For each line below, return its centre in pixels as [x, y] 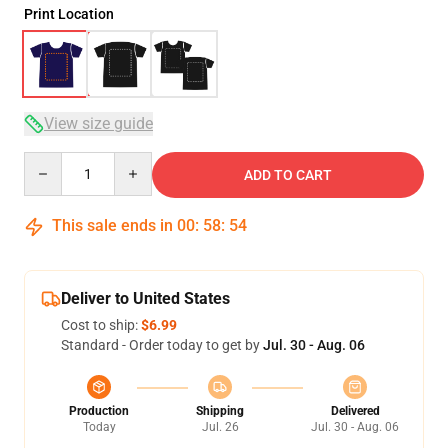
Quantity [50, 161]
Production [99, 411]
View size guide [98, 123]
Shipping [220, 411]
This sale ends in [112, 225]
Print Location [69, 14]
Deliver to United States [145, 298]
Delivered [355, 411]
